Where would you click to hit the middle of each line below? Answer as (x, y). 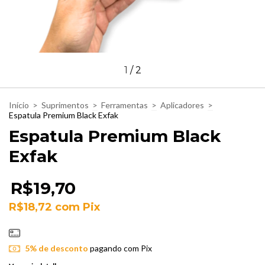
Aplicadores (182, 105)
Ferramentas (125, 105)
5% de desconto (56, 248)
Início (19, 105)
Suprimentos (65, 105)
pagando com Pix (120, 248)
